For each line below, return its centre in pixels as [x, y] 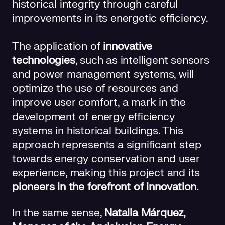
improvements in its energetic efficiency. [110, 18]
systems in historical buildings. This [98, 131]
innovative [128, 46]
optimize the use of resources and [95, 88]
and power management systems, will [103, 74]
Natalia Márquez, [145, 213]
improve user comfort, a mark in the [99, 102]
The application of [58, 46]
